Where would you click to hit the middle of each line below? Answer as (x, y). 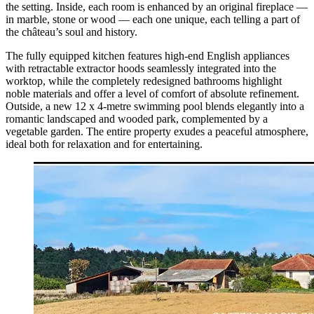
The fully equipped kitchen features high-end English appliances (148, 55)
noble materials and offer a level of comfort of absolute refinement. (152, 93)
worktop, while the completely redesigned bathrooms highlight (144, 81)
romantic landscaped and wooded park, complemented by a (137, 118)
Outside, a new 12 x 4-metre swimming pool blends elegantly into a (155, 106)
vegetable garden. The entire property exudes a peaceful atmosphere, (157, 131)
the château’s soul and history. (71, 32)
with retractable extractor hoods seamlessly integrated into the (141, 68)
